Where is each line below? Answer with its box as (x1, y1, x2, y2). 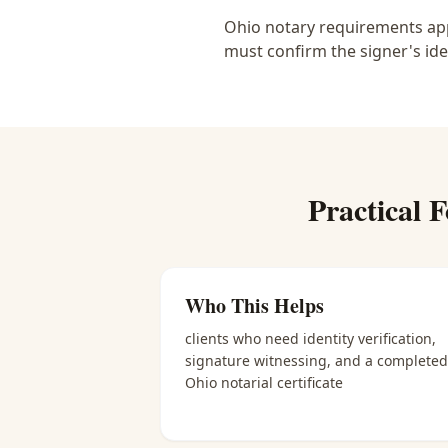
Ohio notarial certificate (185, 373, 343, 392)
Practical (307, 187, 429, 231)
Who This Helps (185, 291, 324, 320)
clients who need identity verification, (185, 329, 436, 348)
